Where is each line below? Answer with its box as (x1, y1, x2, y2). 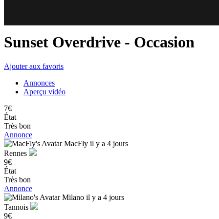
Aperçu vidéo (23, 87, 66, 96)
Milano (60, 193, 86, 201)
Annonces (23, 78, 55, 87)
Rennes (4, 149, 29, 157)
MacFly (62, 139, 90, 148)
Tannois (4, 202, 30, 211)
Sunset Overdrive (4, 33, 125, 51)
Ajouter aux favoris (4, 62, 64, 70)
